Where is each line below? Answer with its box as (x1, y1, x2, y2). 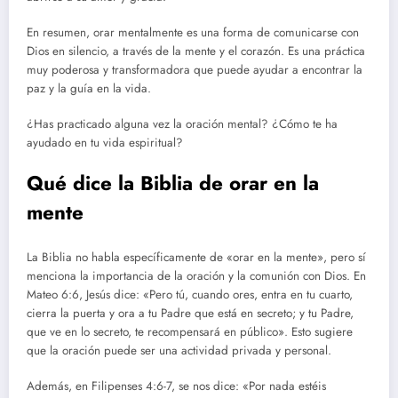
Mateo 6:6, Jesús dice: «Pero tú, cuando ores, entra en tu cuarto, (27, 285, 353, 303)
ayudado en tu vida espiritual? (27, 134, 183, 152)
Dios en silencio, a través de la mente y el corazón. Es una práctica (27, 42, 365, 60)
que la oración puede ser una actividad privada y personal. (27, 341, 331, 359)
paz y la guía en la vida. (27, 79, 151, 97)
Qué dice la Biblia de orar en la (27, 169, 319, 198)
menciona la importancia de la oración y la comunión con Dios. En (27, 267, 366, 284)
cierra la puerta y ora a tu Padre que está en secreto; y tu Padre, (27, 304, 354, 322)
